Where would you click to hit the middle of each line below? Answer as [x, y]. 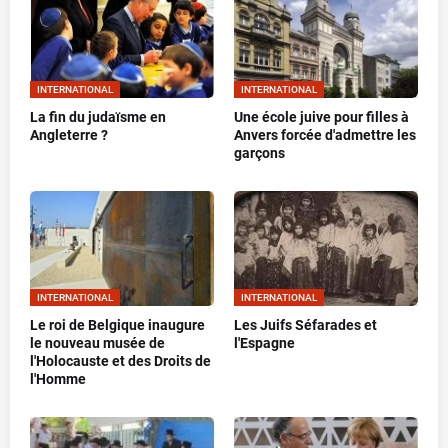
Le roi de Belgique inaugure [117, 325]
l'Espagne [264, 343]
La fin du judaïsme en [98, 117]
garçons [259, 153]
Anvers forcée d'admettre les [325, 135]
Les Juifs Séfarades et [305, 325]
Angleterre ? [69, 135]
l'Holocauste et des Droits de [120, 361]
